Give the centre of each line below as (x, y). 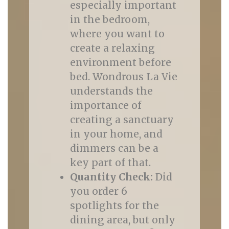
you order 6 (98, 191)
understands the (111, 91)
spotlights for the (114, 205)
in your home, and (116, 134)
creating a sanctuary (122, 120)
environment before (120, 62)
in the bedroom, (110, 19)
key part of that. (110, 163)
